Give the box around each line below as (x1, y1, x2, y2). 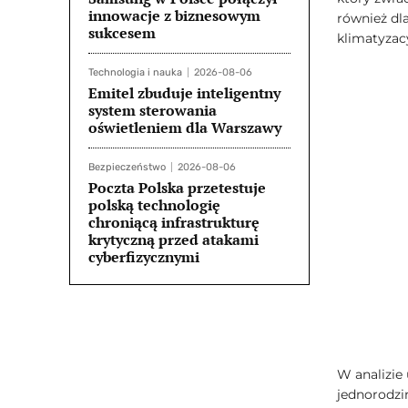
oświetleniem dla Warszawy (88, 117, 281, 138)
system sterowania (88, 100, 217, 120)
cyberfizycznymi (88, 247, 199, 267)
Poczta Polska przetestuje (88, 178, 266, 198)
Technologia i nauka (88, 66, 182, 78)
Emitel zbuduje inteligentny (88, 83, 280, 103)
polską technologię (88, 195, 220, 215)
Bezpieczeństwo (88, 161, 166, 173)
